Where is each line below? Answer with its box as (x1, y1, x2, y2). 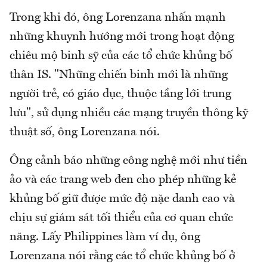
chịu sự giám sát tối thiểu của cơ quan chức (10, 212, 233, 224)
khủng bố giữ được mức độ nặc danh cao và (10, 193, 235, 205)
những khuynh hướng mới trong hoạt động (10, 30, 234, 43)
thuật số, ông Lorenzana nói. (10, 126, 160, 138)
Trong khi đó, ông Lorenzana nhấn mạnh (10, 11, 226, 24)
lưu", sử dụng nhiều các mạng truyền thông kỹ (10, 107, 248, 119)
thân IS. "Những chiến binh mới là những (10, 69, 228, 81)
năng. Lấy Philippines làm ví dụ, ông (10, 231, 200, 243)
